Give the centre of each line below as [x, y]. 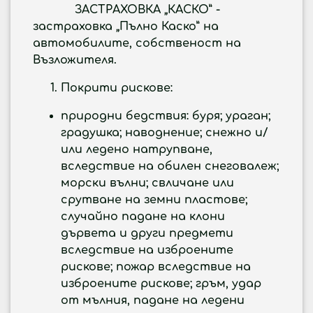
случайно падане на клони [143, 217]
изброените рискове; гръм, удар [161, 284]
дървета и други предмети [147, 233]
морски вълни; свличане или [147, 183]
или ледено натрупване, [137, 150]
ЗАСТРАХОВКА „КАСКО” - [126, 10]
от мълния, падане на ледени [153, 300]
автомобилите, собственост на [137, 43]
